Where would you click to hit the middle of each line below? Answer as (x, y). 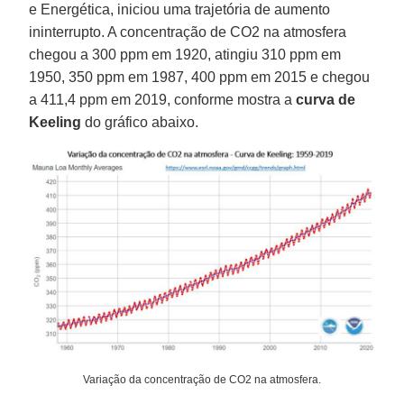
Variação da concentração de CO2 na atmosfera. (202, 380)
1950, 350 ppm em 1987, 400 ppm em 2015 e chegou (200, 77)
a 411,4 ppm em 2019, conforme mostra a (163, 99)
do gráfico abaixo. (140, 122)
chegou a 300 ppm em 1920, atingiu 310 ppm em (185, 54)
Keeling (55, 122)
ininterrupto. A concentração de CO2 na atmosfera (188, 32)
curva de (326, 99)
